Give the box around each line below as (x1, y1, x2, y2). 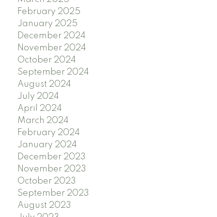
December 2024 (17, 31, 86, 40)
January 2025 (17, 19, 77, 28)
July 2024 (17, 92, 59, 101)
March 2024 (17, 116, 69, 125)
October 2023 (17, 176, 76, 186)
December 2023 (17, 152, 86, 161)
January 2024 (17, 140, 77, 149)
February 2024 (17, 128, 80, 137)
